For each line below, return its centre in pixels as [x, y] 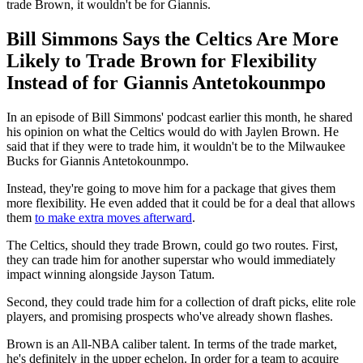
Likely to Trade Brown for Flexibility [162, 60]
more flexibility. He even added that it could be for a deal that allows [181, 203]
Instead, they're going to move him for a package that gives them [171, 188]
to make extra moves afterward [113, 217]
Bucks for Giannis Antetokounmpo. [98, 160]
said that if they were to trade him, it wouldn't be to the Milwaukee [176, 146]
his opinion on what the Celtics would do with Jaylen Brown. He [173, 131]
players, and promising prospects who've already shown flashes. [170, 316]
